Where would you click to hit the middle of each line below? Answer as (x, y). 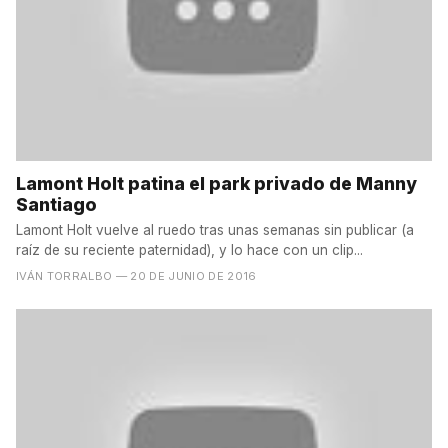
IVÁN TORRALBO (64, 275)
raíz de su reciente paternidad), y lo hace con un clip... (189, 249)
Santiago (56, 205)
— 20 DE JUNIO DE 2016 (186, 275)
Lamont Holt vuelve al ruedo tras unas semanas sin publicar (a (215, 229)
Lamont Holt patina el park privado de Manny (216, 184)
